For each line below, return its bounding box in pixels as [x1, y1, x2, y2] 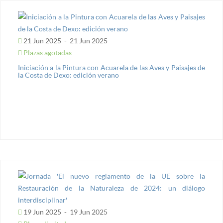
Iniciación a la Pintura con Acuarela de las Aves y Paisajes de [18, 63, 205, 72]
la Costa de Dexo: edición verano [18, 71, 119, 79]
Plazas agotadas [22, 48, 72, 57]
